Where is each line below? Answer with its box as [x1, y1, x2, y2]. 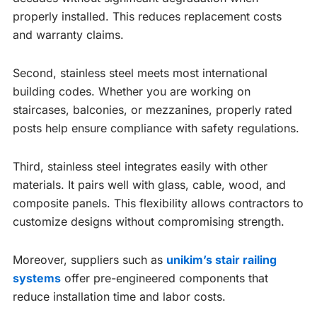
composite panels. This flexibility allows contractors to [13, 195, 304, 210]
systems [13, 270, 61, 285]
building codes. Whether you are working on [13, 83, 250, 98]
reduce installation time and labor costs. [13, 289, 226, 304]
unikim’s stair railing [166, 252, 277, 267]
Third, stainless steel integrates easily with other [13, 158, 267, 173]
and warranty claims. [13, 27, 124, 42]
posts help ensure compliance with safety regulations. [13, 120, 299, 135]
